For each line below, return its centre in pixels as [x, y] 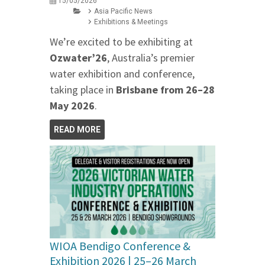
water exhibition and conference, [122, 74]
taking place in [83, 90]
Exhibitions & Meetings [131, 22]
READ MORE [77, 130]
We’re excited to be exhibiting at [121, 42]
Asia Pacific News [123, 12]
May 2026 [72, 106]
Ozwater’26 [78, 58]
